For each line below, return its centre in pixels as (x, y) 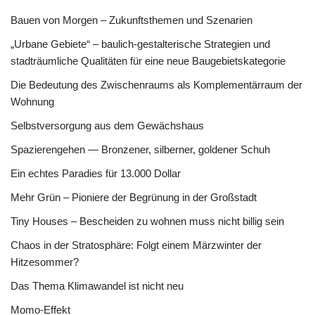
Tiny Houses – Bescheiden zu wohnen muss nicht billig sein (147, 221)
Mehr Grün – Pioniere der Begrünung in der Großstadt (134, 197)
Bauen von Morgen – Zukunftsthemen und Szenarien (131, 20)
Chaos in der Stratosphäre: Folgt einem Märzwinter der (136, 245)
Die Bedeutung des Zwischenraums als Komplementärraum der (156, 85)
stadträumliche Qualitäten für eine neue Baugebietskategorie (148, 61)
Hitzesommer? (45, 262)
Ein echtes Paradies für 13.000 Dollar (96, 173)
